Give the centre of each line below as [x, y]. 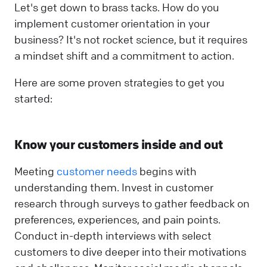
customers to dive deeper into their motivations [130, 252]
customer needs [97, 171]
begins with [167, 171]
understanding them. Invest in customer [114, 187]
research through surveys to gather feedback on [132, 204]
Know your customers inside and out [119, 145]
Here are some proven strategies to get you [119, 82]
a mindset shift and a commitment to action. [125, 55]
